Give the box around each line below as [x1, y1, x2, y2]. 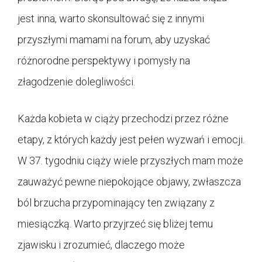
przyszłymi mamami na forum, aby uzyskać [18, 33, 210, 46]
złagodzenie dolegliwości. [18, 75, 135, 88]
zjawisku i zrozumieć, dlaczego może [18, 239, 185, 251]
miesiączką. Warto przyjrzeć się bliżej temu [18, 218, 213, 230]
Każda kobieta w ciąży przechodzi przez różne [18, 112, 229, 125]
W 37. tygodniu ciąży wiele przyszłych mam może [18, 154, 243, 167]
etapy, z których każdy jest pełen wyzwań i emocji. [18, 133, 244, 146]
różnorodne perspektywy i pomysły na [18, 54, 190, 67]
